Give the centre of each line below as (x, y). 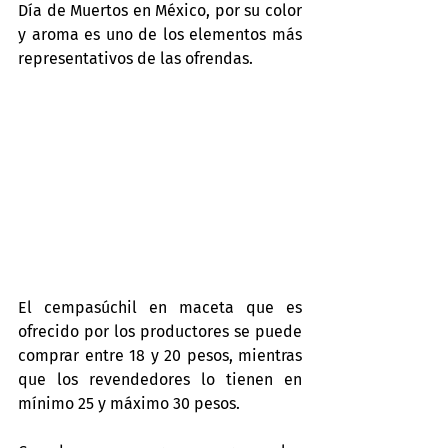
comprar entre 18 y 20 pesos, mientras (160, 356)
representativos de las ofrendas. (135, 58)
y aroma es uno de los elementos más (160, 34)
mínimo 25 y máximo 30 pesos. (129, 404)
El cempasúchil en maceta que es (160, 308)
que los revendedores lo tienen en (160, 380)
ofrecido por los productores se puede (160, 332)
